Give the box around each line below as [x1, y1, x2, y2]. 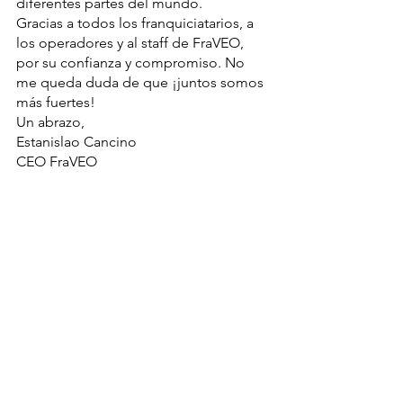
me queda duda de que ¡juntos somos [16, 74, 267, 91]
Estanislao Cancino [16, 133, 137, 150]
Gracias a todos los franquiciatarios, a [16, 14, 257, 31]
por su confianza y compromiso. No [16, 54, 248, 71]
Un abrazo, [16, 113, 85, 130]
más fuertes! [16, 94, 95, 111]
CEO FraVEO [16, 153, 97, 170]
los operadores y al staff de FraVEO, [16, 34, 247, 51]
